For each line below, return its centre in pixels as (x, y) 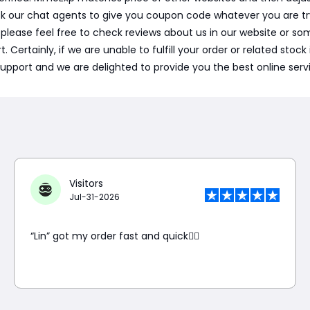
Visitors (86, 183)
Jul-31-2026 (94, 197)
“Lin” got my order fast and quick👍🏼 (115, 236)
